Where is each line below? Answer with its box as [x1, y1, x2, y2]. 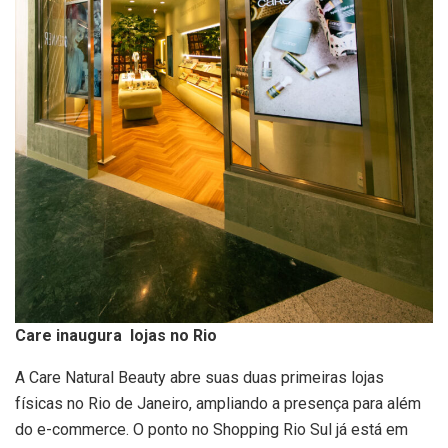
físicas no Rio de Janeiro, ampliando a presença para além [15, 394, 421, 414]
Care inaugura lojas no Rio [15, 326, 217, 346]
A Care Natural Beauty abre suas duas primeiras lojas [15, 368, 384, 388]
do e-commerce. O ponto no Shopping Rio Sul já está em [15, 420, 408, 440]
